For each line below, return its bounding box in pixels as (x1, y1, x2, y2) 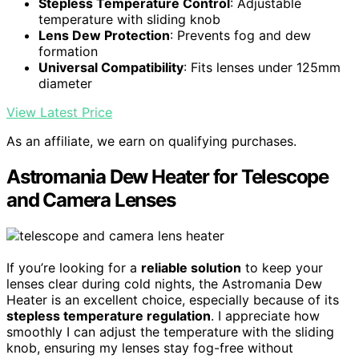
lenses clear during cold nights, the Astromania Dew (6, 276, 322, 292)
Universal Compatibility (38, 59, 184, 76)
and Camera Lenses (6, 188, 175, 212)
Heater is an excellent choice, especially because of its (6, 292, 339, 309)
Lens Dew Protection (38, 27, 170, 44)
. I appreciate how (211, 308, 320, 325)
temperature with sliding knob (38, 11, 220, 28)
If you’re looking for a (6, 260, 141, 276)
